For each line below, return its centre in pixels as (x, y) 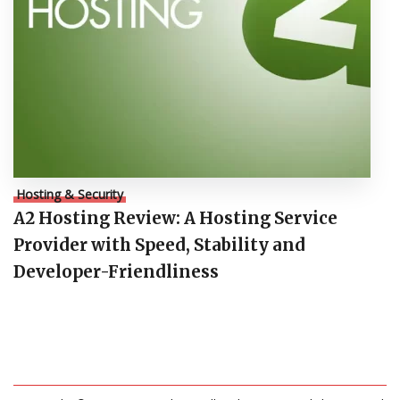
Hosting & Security (70, 195)
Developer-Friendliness (116, 272)
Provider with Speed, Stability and (159, 246)
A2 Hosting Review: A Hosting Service (175, 219)
